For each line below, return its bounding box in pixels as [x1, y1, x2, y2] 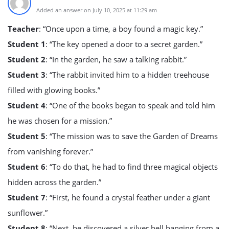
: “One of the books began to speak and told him [45, 100, 215, 110]
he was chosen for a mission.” [8, 116, 112, 126]
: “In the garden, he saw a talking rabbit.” [45, 54, 187, 64]
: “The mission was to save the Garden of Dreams [45, 131, 218, 141]
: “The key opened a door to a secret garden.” [45, 39, 202, 49]
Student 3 [8, 70, 45, 80]
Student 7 [8, 192, 45, 202]
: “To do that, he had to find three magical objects [45, 162, 218, 172]
